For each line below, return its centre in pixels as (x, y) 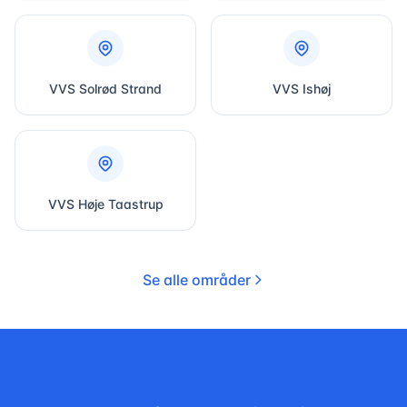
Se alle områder (196, 279)
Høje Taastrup (120, 204)
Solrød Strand (120, 89)
